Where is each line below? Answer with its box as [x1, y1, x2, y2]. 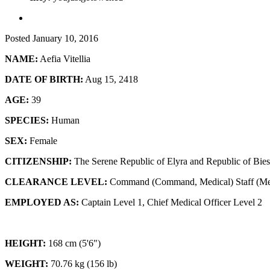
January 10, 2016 [33, 33, 98, 43]
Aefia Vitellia [38, 53, 90, 64]
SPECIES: [5, 115, 49, 125]
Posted [5, 33, 33, 43]
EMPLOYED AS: [5, 196, 79, 207]
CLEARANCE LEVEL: [5, 176, 107, 187]
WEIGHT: [5, 258, 48, 269]
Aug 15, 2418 [83, 74, 138, 84]
